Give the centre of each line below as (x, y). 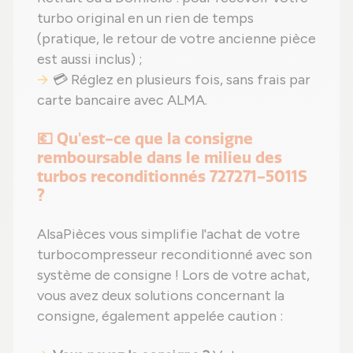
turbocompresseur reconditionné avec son (175, 255)
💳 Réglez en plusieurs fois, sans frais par (182, 80)
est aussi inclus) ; (90, 59)
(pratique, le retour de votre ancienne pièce (176, 39)
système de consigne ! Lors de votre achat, (173, 275)
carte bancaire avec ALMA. (122, 100)
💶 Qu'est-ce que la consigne (145, 139)
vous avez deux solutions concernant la (161, 296)
